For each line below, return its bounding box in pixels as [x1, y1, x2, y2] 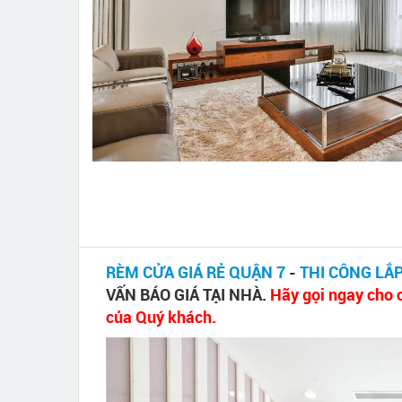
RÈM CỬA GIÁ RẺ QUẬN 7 [106, 261, 285, 283]
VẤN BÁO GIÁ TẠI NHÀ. [106, 284, 270, 305]
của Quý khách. [106, 306, 216, 328]
